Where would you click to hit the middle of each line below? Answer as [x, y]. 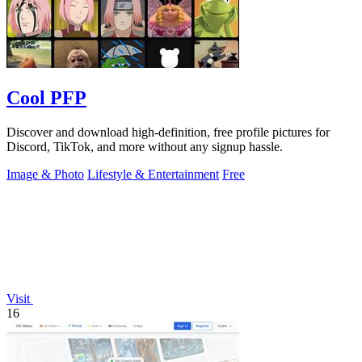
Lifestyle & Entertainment [153, 175]
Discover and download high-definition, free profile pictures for [168, 133]
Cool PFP [46, 98]
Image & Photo [45, 175]
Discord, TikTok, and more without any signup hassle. [145, 147]
